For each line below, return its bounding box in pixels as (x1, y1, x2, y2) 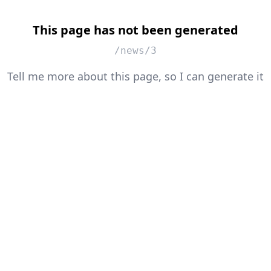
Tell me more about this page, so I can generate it (7, 68, 264, 83)
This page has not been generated (33, 21, 238, 38)
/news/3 (114, 44, 157, 56)
